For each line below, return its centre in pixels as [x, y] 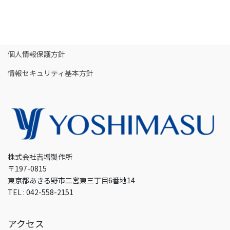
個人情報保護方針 [36, 54]
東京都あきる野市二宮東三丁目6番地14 [71, 180]
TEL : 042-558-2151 [41, 192]
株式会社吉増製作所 [40, 157]
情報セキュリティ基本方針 [51, 73]
